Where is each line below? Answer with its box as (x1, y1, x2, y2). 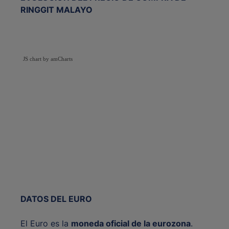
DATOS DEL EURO (20, 194, 92, 204)
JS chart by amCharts (23, 56, 73, 62)
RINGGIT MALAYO (20, 5, 93, 15)
